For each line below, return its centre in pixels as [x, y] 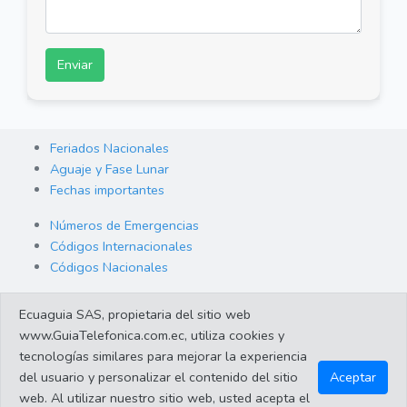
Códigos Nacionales [109, 267]
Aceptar [353, 377]
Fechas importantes [107, 189]
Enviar [75, 64]
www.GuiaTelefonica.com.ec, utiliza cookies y [152, 335]
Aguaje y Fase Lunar [109, 169]
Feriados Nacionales [109, 148]
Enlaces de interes [104, 344]
